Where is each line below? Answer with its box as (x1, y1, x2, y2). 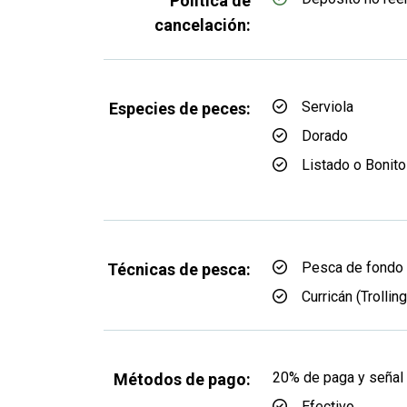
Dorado (302, 127, 348, 144)
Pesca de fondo (302, 259, 403, 276)
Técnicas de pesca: (107, 260, 251, 279)
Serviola (302, 98, 353, 115)
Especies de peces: (109, 99, 251, 118)
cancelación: (154, 15, 251, 35)
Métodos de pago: (114, 370, 251, 389)
